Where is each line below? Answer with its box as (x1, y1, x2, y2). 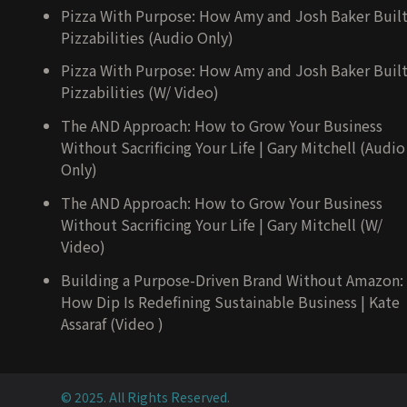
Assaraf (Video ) (61, 312, 164, 334)
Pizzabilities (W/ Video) (61, 81, 220, 104)
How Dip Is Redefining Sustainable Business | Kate (61, 290, 401, 313)
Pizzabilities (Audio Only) (61, 25, 234, 48)
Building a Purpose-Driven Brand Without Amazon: (61, 268, 404, 291)
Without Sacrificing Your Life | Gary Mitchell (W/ (61, 213, 383, 235)
